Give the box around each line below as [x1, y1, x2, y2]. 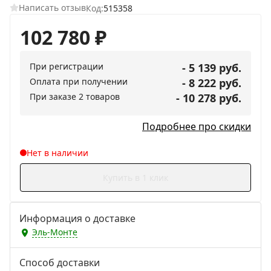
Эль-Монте [32, 226, 77, 238]
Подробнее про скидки [142, 119, 251, 133]
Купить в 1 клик [103, 171, 168, 183]
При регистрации [30, 60, 103, 72]
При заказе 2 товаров [30, 90, 120, 102]
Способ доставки [19, 255, 100, 269]
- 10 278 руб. [176, 90, 241, 105]
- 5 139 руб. [182, 60, 241, 75]
